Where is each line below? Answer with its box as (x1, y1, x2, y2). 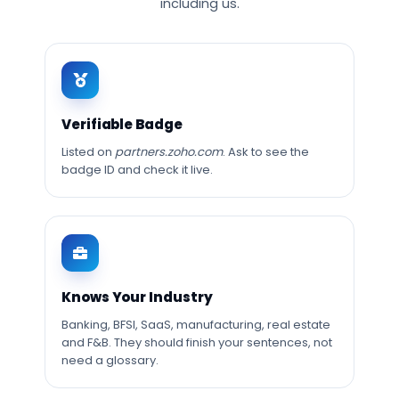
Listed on (61, 143, 115, 160)
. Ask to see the (223, 143, 309, 160)
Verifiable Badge (61, 115, 183, 134)
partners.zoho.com (115, 143, 223, 160)
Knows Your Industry (61, 288, 213, 306)
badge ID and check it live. (61, 161, 213, 178)
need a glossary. (61, 352, 159, 369)
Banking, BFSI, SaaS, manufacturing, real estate (61, 316, 330, 333)
